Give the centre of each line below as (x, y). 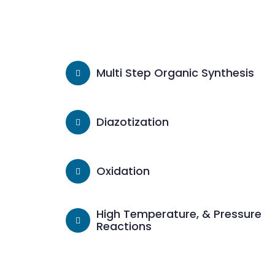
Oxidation (123, 171)
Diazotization (133, 122)
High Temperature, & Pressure (179, 214)
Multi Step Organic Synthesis (175, 73)
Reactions (124, 226)
